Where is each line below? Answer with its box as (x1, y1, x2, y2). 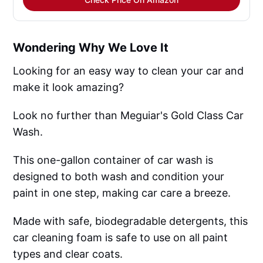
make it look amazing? (13, 81, 124, 94)
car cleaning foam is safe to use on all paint (13, 231, 228, 244)
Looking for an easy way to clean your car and (13, 65, 244, 77)
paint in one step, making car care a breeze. (13, 187, 231, 200)
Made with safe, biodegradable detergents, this (13, 215, 248, 228)
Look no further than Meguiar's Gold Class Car (13, 109, 244, 122)
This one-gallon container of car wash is (13, 154, 214, 167)
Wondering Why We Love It (13, 41, 169, 55)
